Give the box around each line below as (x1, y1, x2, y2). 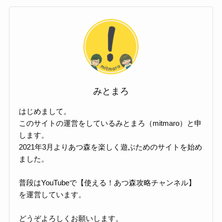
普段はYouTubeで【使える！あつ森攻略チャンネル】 (19, 178, 196, 187)
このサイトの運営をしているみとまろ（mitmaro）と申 (19, 118, 202, 127)
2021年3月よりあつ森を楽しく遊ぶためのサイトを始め (19, 142, 203, 151)
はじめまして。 (19, 107, 71, 115)
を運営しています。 (19, 190, 86, 199)
